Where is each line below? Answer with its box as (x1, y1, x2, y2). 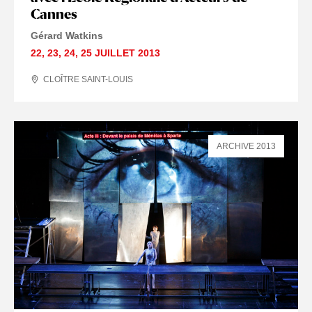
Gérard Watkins (31, 30, 103, 42)
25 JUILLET (81, 47, 135, 59)
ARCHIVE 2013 (217, 141, 276, 152)
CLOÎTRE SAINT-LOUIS (43, 75, 133, 85)
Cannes (31, 6, 77, 23)
